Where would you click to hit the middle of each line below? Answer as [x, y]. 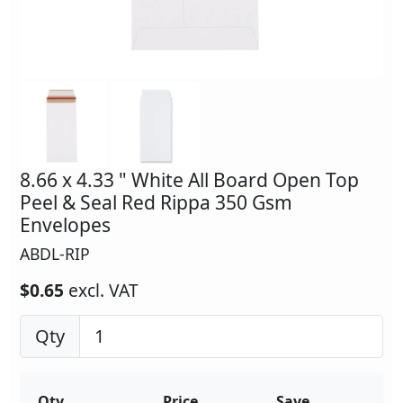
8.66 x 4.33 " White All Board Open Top [189, 180]
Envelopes [65, 225]
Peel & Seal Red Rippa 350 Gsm [156, 203]
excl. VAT [103, 291]
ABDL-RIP [55, 254]
